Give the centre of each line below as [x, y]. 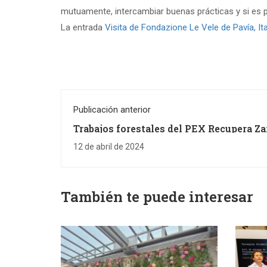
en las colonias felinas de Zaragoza [158, 138]
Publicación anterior [112, 110]
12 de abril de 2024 [109, 147]
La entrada [83, 27]
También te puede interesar [157, 197]
